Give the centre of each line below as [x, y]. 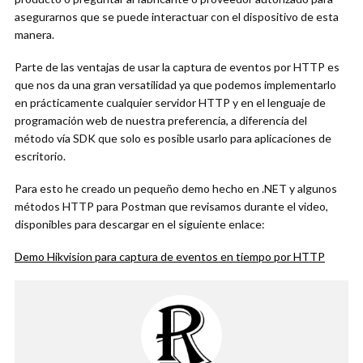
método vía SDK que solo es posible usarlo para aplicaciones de [173, 138]
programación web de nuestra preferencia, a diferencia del [161, 120]
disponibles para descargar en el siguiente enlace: [140, 224]
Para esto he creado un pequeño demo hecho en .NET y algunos [176, 188]
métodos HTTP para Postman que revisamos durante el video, [171, 206]
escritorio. [40, 156]
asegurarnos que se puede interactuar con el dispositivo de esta [177, 17]
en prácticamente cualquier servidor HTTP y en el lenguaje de [170, 102]
